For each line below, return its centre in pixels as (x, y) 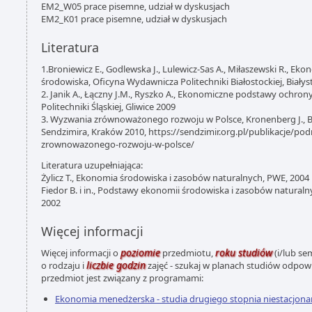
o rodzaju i (64, 265)
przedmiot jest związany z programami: (122, 278)
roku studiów (244, 252)
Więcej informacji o (81, 253)
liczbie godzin (116, 265)
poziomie (140, 252)
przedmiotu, (188, 253)
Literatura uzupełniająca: (92, 165)
